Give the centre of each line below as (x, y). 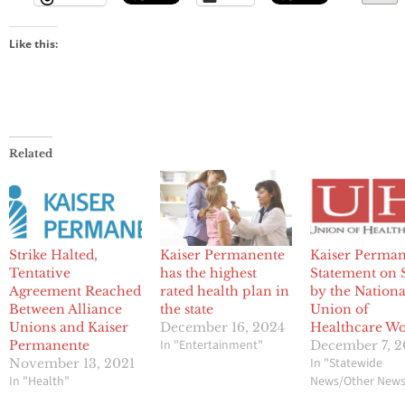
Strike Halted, (53, 255)
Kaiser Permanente (222, 255)
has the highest (208, 273)
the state (186, 310)
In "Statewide (347, 364)
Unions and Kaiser (69, 328)
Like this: (33, 44)
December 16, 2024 (222, 328)
